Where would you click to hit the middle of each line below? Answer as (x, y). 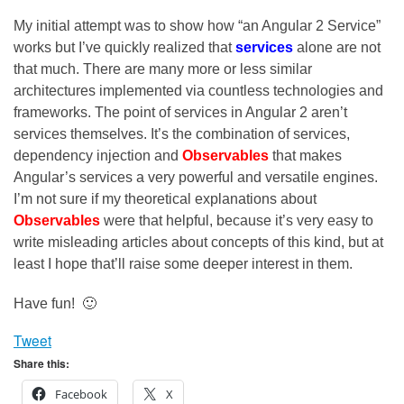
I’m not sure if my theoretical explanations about (165, 198)
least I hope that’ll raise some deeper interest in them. (183, 263)
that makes (307, 155)
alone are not (339, 47)
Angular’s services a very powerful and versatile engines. (196, 177)
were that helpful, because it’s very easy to (239, 220)
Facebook (81, 394)
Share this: (41, 363)
